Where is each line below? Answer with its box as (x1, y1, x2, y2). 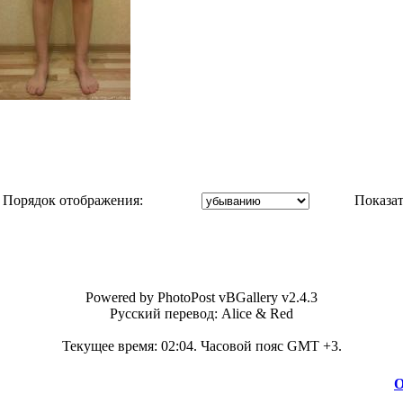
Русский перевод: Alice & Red (110, 306, 293, 321)
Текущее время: (61, 338, 161, 354)
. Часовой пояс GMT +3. (193, 338, 342, 354)
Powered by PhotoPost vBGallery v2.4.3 (85, 290, 318, 305)
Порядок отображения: (3, 193, 143, 208)
